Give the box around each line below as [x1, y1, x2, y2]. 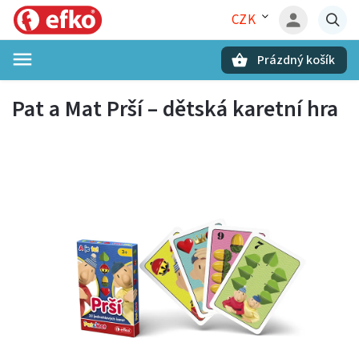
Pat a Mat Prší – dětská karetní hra [12, 93, 338, 125]
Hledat [71, 81, 112, 95]
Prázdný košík [257, 51, 335, 69]
